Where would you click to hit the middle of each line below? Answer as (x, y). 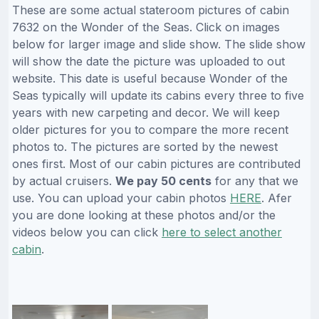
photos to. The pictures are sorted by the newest (145, 147)
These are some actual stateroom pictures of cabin (151, 10)
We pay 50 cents (163, 181)
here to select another (222, 232)
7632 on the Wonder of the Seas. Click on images (146, 27)
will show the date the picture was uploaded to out (148, 62)
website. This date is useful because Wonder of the (150, 79)
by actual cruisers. (64, 181)
